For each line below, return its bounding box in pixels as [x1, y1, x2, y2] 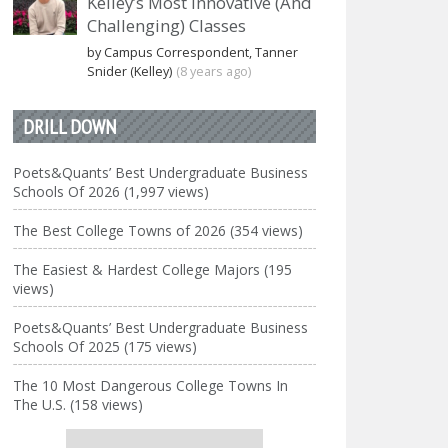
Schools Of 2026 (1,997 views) [13, 182, 210, 201]
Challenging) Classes [87, 14, 247, 37]
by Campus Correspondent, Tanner [87, 44, 299, 61]
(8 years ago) [176, 63, 252, 80]
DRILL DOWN [23, 114, 117, 139]
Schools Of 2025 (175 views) [13, 337, 198, 356]
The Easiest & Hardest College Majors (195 [13, 260, 293, 279]
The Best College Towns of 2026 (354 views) [13, 221, 304, 240]
